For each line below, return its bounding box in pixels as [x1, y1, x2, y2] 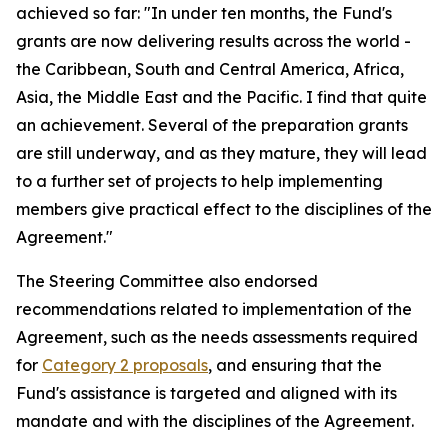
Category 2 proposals [42, 355, 208, 375]
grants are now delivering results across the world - [16, 31, 411, 51]
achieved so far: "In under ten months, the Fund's [16, 3, 392, 23]
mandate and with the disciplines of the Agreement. [16, 411, 414, 431]
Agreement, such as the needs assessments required [16, 327, 418, 347]
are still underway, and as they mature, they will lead [16, 143, 427, 163]
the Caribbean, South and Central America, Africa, [16, 59, 404, 79]
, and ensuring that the [208, 355, 382, 375]
